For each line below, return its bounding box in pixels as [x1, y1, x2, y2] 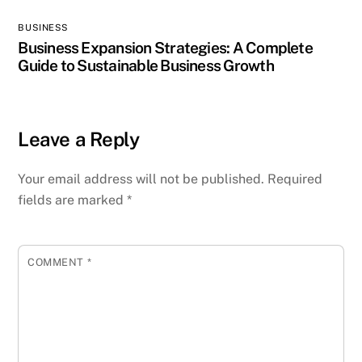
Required [267, 170, 323, 187]
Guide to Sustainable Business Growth [18, 57, 274, 75]
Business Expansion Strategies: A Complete [18, 39, 313, 57]
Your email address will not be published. [18, 170, 265, 187]
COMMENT [27, 255, 87, 268]
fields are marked [18, 192, 128, 208]
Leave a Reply [18, 127, 140, 150]
